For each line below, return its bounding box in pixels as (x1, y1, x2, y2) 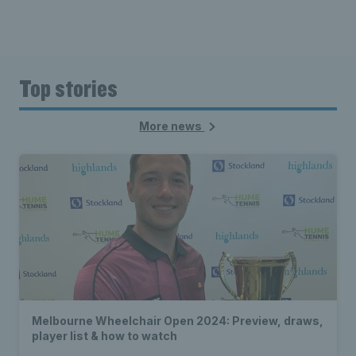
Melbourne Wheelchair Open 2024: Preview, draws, (32, 314, 323, 328)
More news (139, 119, 205, 133)
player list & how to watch (32, 329, 177, 343)
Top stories (19, 72, 118, 104)
